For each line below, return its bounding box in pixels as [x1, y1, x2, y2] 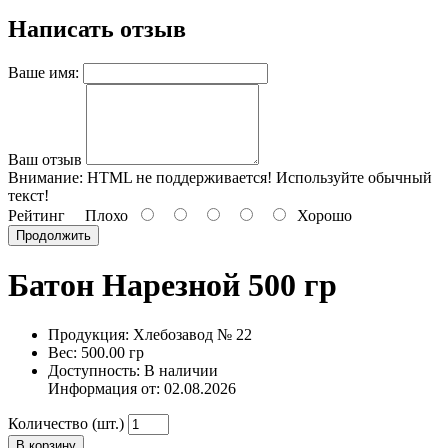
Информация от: [48, 379, 164, 397]
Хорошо [289, 206, 352, 224]
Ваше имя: [8, 63, 79, 81]
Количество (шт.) [8, 414, 124, 432]
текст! [8, 186, 49, 204]
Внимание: [8, 168, 83, 186]
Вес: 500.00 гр [48, 343, 144, 361]
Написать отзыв [8, 15, 186, 42]
